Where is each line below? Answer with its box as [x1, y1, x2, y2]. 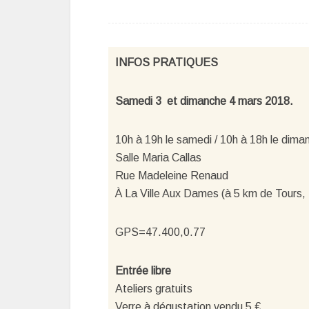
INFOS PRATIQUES [115, 57, 218, 68]
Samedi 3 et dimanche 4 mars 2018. [115, 95, 293, 107]
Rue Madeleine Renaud [115, 170, 228, 181]
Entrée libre [115, 265, 171, 277]
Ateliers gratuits [115, 283, 192, 295]
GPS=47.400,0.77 [115, 226, 206, 238]
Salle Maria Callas [115, 152, 201, 163]
